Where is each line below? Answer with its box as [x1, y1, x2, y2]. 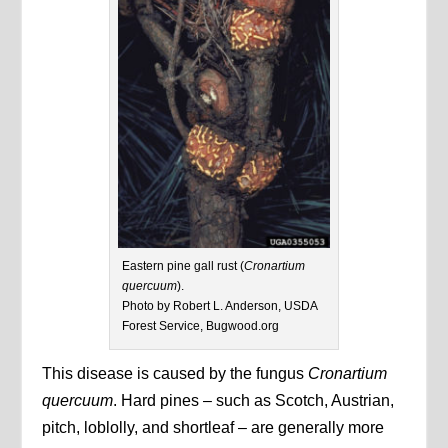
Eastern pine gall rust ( [122, 258, 244, 273]
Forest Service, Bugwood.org [122, 318, 279, 333]
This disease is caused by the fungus [42, 364, 309, 382]
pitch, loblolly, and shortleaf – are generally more [42, 418, 385, 436]
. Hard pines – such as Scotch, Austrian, [113, 391, 395, 409]
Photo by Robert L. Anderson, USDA [122, 298, 317, 313]
